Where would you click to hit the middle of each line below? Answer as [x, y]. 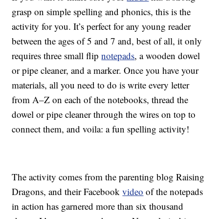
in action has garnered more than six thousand [98, 206]
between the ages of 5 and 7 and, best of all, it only [107, 41]
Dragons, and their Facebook [67, 192]
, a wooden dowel [167, 56]
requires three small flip [57, 56]
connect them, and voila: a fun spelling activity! [101, 129]
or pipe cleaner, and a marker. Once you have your [105, 70]
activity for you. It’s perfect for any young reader [101, 26]
